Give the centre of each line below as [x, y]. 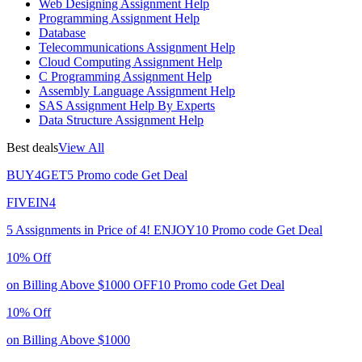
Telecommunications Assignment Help [137, 47]
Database [62, 32]
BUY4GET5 [40, 175]
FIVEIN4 [31, 202]
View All [81, 147]
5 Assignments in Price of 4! [78, 229]
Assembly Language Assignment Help [137, 90]
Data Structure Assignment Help [121, 120]
